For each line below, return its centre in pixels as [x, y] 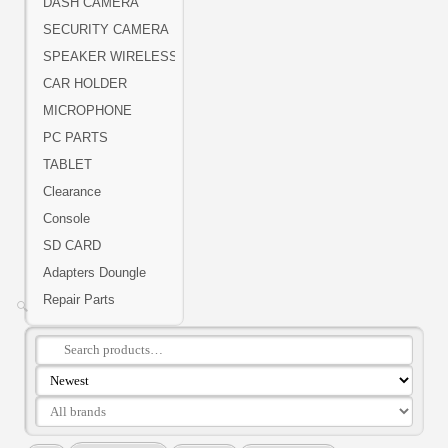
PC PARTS [75, 138]
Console [66, 219]
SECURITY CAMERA [106, 30]
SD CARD [72, 246]
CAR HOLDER [85, 84]
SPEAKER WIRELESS [110, 57]
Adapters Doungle [94, 273]
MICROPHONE [87, 111]
